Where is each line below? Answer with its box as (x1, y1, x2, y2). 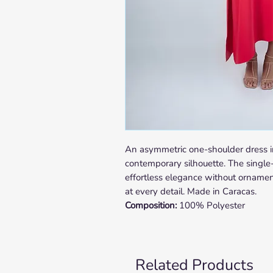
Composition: (124, 199, 177, 211)
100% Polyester (176, 199, 245, 211)
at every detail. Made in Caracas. (124, 185, 257, 197)
